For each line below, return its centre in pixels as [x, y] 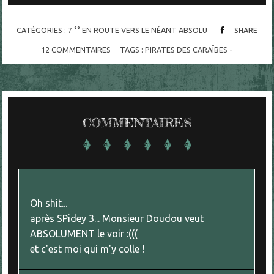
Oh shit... [49, 203]
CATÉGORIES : [42, 30]
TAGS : [133, 49]
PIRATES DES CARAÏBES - [189, 49]
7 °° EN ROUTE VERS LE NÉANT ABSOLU [137, 30]
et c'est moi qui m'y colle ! [87, 249]
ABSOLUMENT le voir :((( [84, 233]
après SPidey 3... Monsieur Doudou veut [117, 218]
